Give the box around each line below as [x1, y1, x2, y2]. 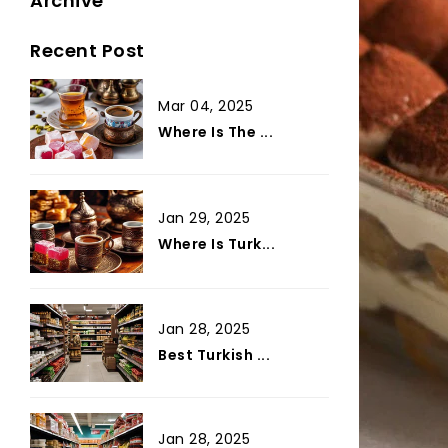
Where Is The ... [158, 121, 274, 142]
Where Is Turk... [158, 233, 276, 254]
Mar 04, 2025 [158, 95, 254, 116]
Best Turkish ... [158, 345, 271, 366]
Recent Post [30, 38, 145, 64]
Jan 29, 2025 [158, 207, 251, 228]
